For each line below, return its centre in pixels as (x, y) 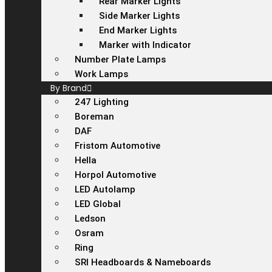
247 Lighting (102, 102)
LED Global (98, 204)
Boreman (94, 117)
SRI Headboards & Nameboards (143, 262)
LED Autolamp (105, 189)
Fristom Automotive (117, 146)
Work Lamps (101, 74)
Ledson (90, 219)
